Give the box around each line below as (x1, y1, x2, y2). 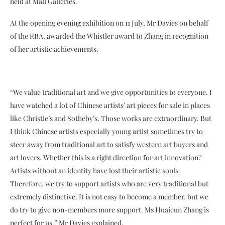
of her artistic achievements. (10, 44, 98, 54)
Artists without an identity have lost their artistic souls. (10, 165, 180, 175)
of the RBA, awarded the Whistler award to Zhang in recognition (10, 31, 208, 41)
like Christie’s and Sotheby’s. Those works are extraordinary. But (10, 113, 211, 123)
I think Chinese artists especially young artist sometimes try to (10, 126, 203, 136)
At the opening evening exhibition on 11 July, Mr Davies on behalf (10, 18, 208, 28)
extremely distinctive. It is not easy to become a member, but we (10, 191, 208, 201)
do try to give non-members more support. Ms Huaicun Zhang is (10, 204, 209, 214)
